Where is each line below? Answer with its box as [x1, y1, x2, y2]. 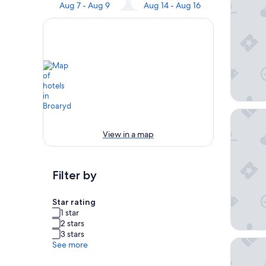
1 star [61, 207, 79, 218]
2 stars [61, 218, 84, 229]
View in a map [103, 129, 154, 140]
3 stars [61, 229, 84, 240]
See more [52, 239, 88, 251]
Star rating [52, 197, 96, 208]
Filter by [52, 168, 97, 183]
